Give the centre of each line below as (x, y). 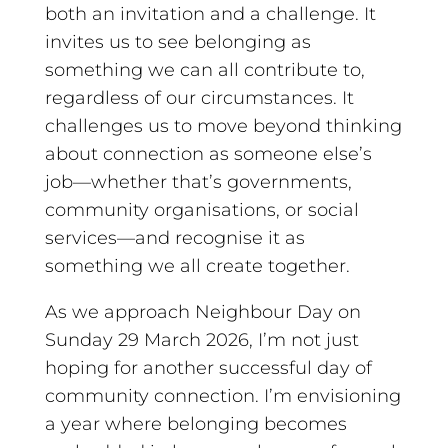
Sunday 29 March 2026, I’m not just (201, 339)
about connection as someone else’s (208, 153)
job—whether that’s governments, (198, 181)
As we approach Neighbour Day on (202, 311)
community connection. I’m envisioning (222, 395)
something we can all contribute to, (204, 69)
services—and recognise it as (174, 237)
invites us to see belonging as (177, 41)
